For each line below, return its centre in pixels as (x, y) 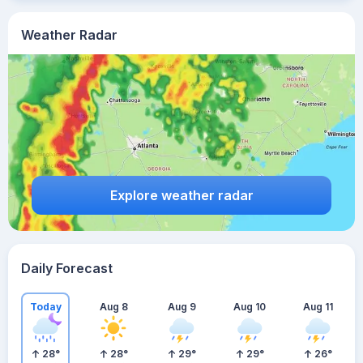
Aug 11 (318, 306)
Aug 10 (250, 306)
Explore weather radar (181, 195)
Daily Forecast (67, 268)
